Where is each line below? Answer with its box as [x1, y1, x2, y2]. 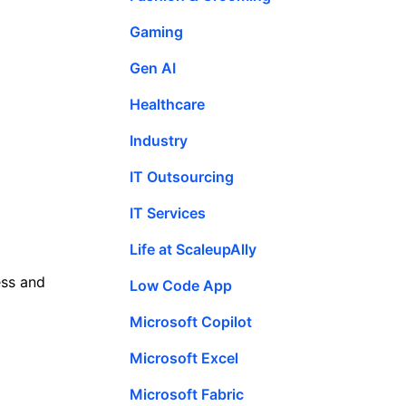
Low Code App [130, 275, 232, 295]
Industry [130, 130, 188, 150]
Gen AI [130, 58, 176, 77]
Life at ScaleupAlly [130, 239, 256, 258]
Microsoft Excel [130, 348, 238, 367]
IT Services [130, 203, 206, 222]
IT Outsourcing [130, 167, 234, 186]
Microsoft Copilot [130, 312, 252, 331]
